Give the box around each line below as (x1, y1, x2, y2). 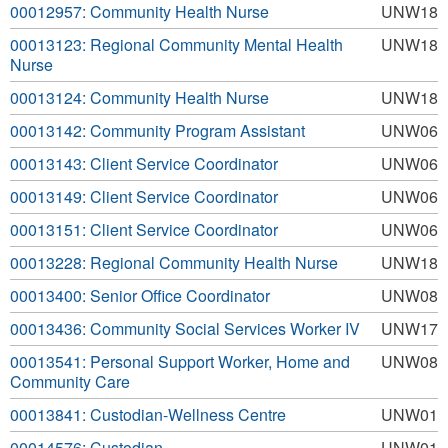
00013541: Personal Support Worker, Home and (10, 350, 350, 373)
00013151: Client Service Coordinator (10, 218, 278, 241)
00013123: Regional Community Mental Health (10, 33, 343, 56)
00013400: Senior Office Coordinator (10, 284, 270, 307)
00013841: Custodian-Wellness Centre (10, 403, 286, 426)
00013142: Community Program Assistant (10, 119, 305, 142)
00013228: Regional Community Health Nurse (10, 251, 338, 274)
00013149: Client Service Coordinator (10, 185, 278, 208)
